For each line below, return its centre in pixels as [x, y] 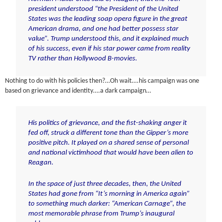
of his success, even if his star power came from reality [109, 49]
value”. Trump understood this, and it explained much [108, 39]
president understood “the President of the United [103, 9]
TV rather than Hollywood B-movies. [83, 59]
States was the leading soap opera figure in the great [108, 19]
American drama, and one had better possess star [103, 29]
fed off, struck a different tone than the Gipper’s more [108, 133]
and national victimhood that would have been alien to [111, 153]
